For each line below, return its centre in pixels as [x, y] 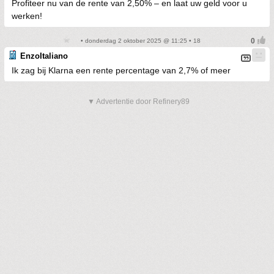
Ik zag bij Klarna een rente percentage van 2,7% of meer [121, 70]
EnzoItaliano [44, 56]
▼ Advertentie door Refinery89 [139, 101]
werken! [27, 16]
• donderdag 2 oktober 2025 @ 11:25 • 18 [139, 40]
